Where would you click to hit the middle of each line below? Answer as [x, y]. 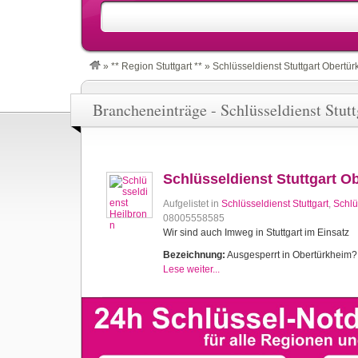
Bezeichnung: [194, 255]
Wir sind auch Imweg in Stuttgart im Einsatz [256, 233]
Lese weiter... [191, 269]
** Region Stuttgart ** [157, 66]
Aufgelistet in [192, 204]
